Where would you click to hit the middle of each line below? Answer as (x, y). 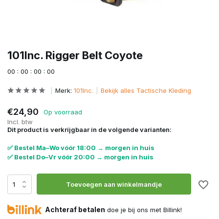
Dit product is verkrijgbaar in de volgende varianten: (89, 130)
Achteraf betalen (75, 209)
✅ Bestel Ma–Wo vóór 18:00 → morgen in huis (81, 148)
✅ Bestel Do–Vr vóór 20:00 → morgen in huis (80, 157)
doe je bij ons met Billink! (143, 210)
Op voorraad (63, 112)
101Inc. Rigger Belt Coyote (75, 55)
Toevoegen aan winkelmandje (114, 184)
